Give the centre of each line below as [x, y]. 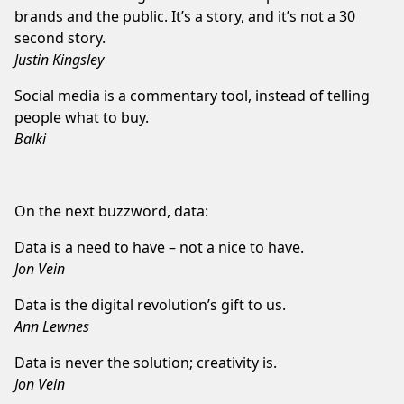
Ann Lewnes [52, 326]
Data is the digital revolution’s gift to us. [150, 304]
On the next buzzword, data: [111, 211]
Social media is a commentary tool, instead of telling [192, 95]
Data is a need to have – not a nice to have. [159, 247]
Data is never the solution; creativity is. [146, 362]
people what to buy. [82, 117]
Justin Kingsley [59, 59]
